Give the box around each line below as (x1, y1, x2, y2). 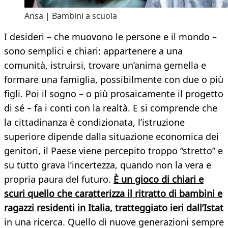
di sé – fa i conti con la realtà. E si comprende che (4, 102, 217, 115)
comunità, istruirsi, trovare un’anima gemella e (4, 59, 206, 72)
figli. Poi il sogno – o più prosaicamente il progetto (4, 88, 223, 100)
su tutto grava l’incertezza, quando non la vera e (4, 159, 211, 172)
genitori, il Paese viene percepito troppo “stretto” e (4, 145, 223, 157)
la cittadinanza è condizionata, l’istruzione (4, 116, 185, 129)
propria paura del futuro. (4, 173, 113, 186)
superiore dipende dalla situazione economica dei (4, 130, 219, 143)
